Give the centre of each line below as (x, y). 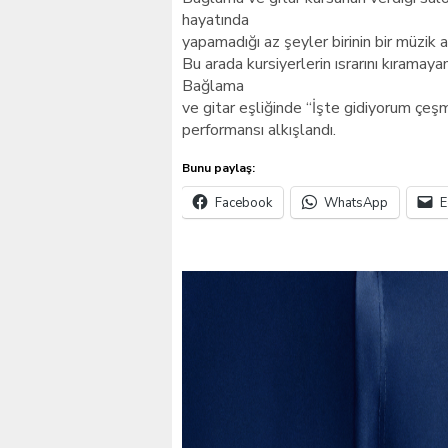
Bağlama (213, 86)
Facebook (243, 203)
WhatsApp (356, 203)
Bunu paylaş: (218, 168)
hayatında (215, 20)
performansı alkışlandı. (259, 130)
